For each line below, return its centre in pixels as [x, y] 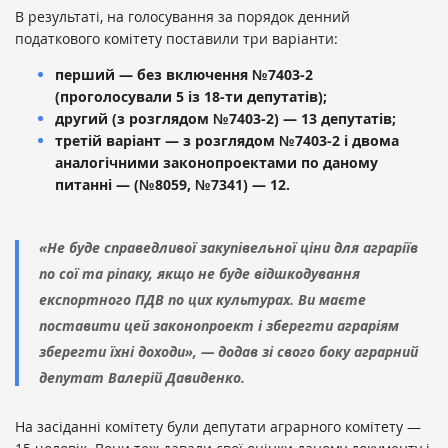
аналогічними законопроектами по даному [216, 163]
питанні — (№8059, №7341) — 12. [172, 185]
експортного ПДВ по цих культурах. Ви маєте [202, 300]
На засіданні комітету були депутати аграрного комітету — [218, 427]
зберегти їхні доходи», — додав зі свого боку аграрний [228, 352]
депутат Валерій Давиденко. [142, 378]
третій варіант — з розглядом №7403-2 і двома [227, 141]
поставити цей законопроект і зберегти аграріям [219, 326]
